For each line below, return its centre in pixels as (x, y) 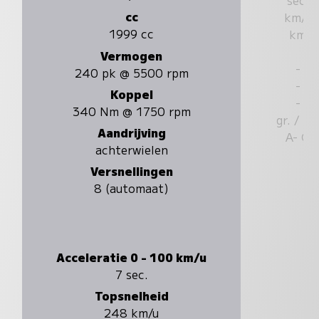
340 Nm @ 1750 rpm (131, 111)
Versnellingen (131, 171)
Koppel (131, 94)
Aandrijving (131, 133)
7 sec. (131, 274)
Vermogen (132, 55)
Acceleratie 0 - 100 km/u (132, 257)
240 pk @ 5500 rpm (131, 72)
